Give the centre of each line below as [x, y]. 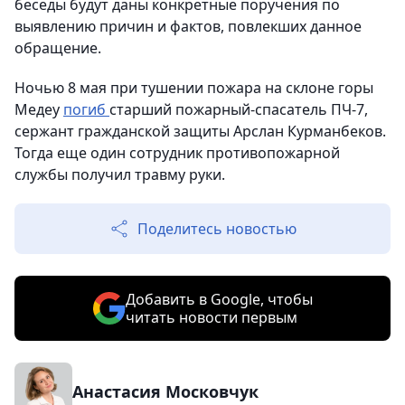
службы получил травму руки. [120, 175]
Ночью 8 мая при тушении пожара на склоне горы [194, 88]
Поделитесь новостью [217, 229]
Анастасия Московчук [165, 392]
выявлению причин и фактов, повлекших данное [188, 27]
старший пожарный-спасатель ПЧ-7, [239, 110]
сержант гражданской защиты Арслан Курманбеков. [200, 132]
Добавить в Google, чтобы [219, 300]
